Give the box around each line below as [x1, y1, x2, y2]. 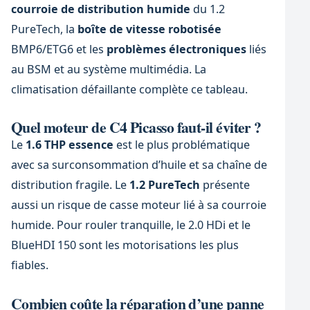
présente [199, 177, 250, 193]
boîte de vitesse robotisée [77, 21, 221, 37]
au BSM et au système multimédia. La [10, 61, 206, 77]
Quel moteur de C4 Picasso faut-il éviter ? [10, 116, 262, 138]
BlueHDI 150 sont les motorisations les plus [10, 237, 239, 253]
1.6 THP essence [25, 137, 113, 153]
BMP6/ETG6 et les [10, 41, 107, 57]
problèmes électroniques [106, 41, 246, 57]
